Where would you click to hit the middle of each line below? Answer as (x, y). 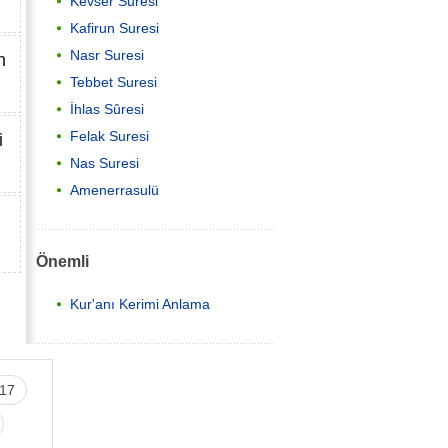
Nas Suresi (104, 163)
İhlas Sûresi (107, 109)
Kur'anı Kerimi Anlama (140, 304)
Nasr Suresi (107, 55)
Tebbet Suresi (113, 82)
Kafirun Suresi (114, 28)
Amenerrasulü (114, 190)
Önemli (62, 260)
